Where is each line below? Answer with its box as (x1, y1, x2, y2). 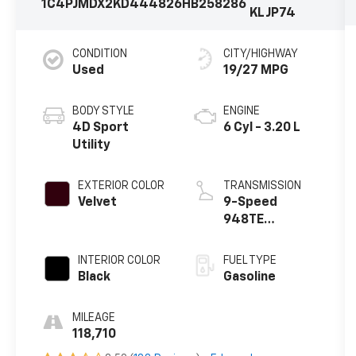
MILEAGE (72, 311, 116, 323)
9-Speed (222, 195, 277, 209)
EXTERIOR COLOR (78, 180, 165, 192)
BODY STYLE (72, 105, 135, 117)
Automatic (222, 230, 288, 244)
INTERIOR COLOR (78, 254, 161, 266)
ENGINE (222, 105, 260, 117)
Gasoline (222, 270, 276, 284)
